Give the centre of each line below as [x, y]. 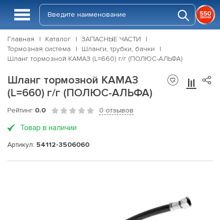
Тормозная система [39, 49]
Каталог [58, 39]
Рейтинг [21, 110]
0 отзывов [116, 110]
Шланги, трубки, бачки [118, 49]
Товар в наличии [48, 128]
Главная [21, 39]
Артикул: [22, 144]
